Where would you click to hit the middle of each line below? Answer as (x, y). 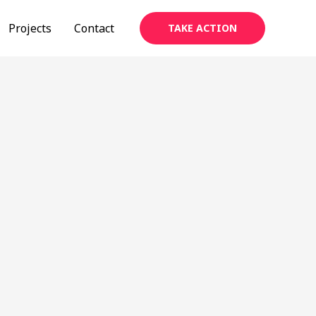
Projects (30, 28)
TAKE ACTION (202, 28)
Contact (94, 28)
